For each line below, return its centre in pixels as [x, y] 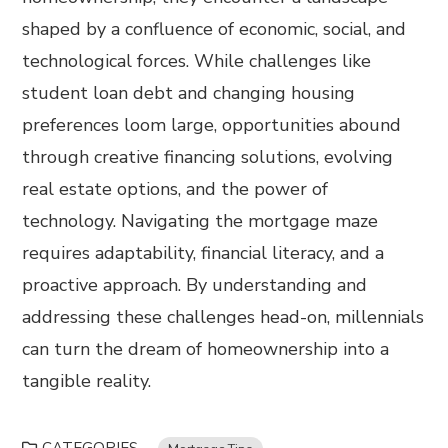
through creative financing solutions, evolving [208, 157]
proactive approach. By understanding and [195, 285]
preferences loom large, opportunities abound [212, 125]
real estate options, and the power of [175, 189]
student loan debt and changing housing [189, 93]
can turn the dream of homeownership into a [206, 349]
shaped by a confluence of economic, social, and [214, 29]
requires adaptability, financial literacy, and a [203, 253]
